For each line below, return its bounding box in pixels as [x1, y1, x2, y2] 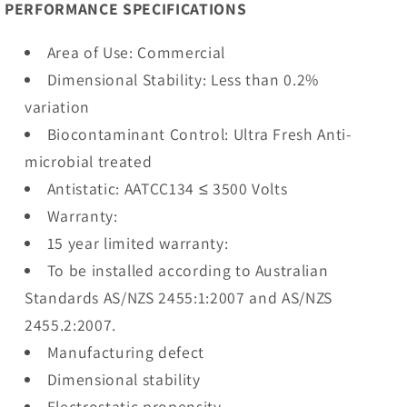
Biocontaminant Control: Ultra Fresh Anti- [46, 123, 352, 144]
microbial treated [25, 150, 153, 172]
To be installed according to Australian [46, 259, 329, 281]
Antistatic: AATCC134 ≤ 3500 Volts [46, 177, 288, 199]
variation [25, 95, 91, 117]
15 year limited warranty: [46, 232, 229, 253]
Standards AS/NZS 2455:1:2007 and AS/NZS [25, 286, 333, 308]
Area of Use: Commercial [46, 41, 225, 63]
